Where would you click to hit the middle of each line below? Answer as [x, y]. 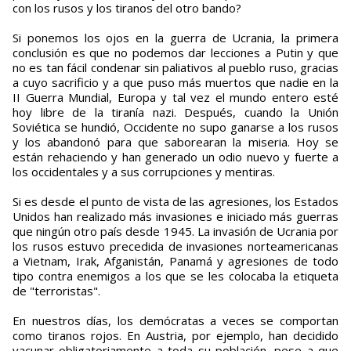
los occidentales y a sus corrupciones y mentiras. [144, 172]
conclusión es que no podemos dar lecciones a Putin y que [175, 53]
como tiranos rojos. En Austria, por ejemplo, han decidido [175, 336]
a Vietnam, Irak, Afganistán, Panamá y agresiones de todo [175, 261]
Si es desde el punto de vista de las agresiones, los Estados [175, 202]
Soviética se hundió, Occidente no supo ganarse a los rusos [175, 127]
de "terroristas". [56, 291]
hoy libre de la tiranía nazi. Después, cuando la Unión [175, 112]
